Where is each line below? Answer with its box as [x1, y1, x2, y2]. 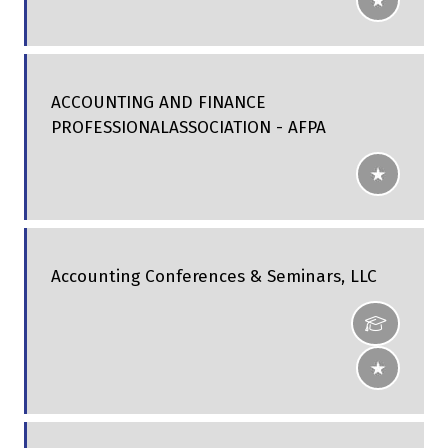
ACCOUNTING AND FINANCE [51, 92, 266, 114]
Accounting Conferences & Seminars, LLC [51, 266, 377, 288]
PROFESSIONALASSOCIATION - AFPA [51, 117, 326, 139]
